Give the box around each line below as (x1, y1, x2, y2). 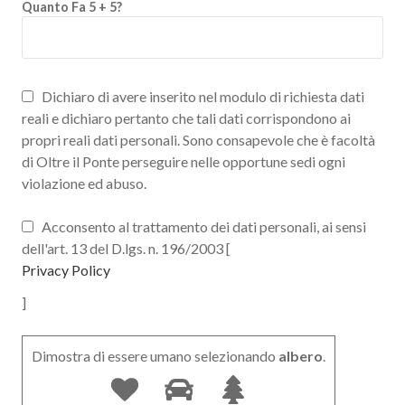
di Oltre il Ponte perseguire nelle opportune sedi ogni (22, 153, 345, 170)
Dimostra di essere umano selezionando (32, 347, 276, 364)
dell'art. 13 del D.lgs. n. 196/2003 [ (22, 240, 231, 257)
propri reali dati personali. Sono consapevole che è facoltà (22, 131, 375, 148)
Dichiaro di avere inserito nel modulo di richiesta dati (39, 88, 364, 105)
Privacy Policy (22, 261, 110, 278)
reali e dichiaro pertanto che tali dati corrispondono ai (22, 109, 351, 127)
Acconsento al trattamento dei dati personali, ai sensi (39, 218, 366, 235)
